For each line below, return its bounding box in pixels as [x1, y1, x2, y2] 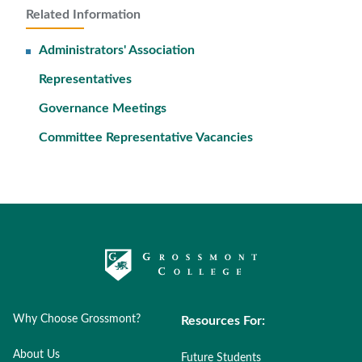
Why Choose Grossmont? [13, 314, 141, 325]
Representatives [39, 73, 132, 86]
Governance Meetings [39, 102, 166, 115]
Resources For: [181, 314, 265, 327]
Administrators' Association [39, 44, 195, 57]
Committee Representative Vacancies [39, 131, 253, 144]
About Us [13, 349, 60, 360]
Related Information [26, 8, 141, 21]
